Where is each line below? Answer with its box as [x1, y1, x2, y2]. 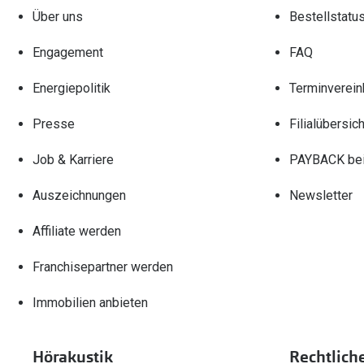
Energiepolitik [32, 80, 110, 96]
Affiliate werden [32, 223, 121, 239]
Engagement [32, 44, 103, 60]
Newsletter [288, 187, 353, 203]
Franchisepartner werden [32, 258, 173, 275]
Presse [32, 115, 75, 132]
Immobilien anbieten [32, 294, 148, 310]
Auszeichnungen [32, 187, 126, 203]
